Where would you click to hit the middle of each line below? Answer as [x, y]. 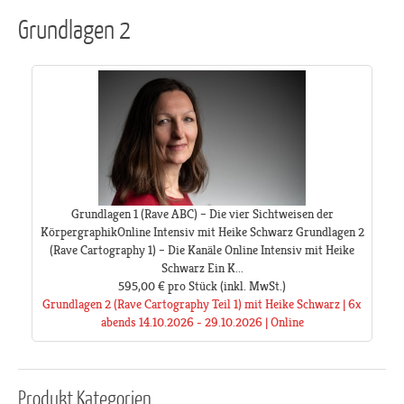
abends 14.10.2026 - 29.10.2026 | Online [202, 322]
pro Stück [193, 286]
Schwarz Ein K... [202, 268]
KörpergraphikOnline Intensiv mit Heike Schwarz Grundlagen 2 [202, 232]
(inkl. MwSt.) [252, 286]
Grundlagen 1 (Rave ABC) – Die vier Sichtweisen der [202, 214]
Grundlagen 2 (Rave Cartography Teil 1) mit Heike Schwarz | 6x [202, 304]
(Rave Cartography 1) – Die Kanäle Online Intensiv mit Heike [202, 250]
